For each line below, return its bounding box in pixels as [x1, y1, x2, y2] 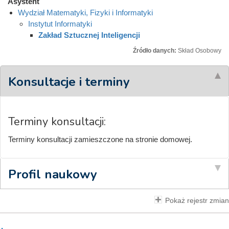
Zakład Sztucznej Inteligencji [38, 31, 140, 39]
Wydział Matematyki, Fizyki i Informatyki [18, 8, 153, 17]
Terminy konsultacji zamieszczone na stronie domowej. [8, 134, 192, 144]
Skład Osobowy [178, 47, 221, 54]
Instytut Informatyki [28, 19, 92, 28]
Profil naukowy [8, 166, 97, 182]
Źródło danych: [133, 47, 178, 54]
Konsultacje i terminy [8, 73, 130, 90]
